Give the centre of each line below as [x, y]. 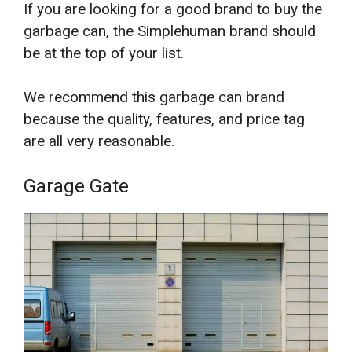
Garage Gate [76, 186]
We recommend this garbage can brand [154, 97]
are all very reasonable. [99, 141]
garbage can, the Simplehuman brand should [170, 31]
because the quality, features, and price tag [164, 119]
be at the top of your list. [104, 53]
